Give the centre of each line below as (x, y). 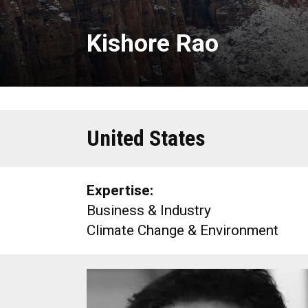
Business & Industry (149, 210)
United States (146, 138)
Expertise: (120, 190)
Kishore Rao (153, 43)
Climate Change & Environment (183, 230)
